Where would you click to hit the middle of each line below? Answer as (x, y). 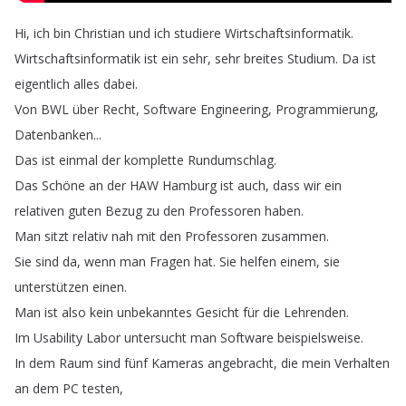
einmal (78, 160)
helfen (258, 261)
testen (101, 388)
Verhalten (362, 363)
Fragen (170, 261)
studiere (198, 33)
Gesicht (217, 312)
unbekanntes (155, 312)
